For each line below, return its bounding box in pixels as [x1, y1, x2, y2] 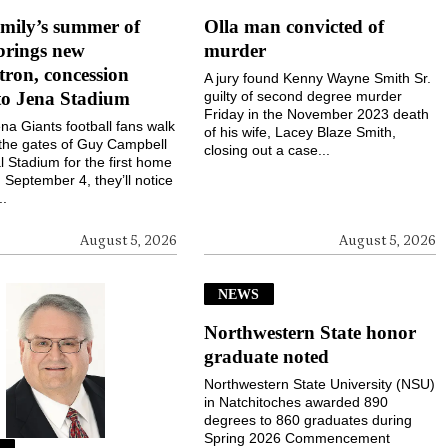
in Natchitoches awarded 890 [204, 394, 389, 411]
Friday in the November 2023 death [204, 106, 430, 123]
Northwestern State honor [204, 322, 417, 344]
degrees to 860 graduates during [204, 412, 413, 429]
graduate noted [204, 346, 330, 368]
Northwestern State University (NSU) [204, 376, 436, 393]
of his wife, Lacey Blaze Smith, [204, 124, 397, 141]
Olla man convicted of [204, 16, 385, 38]
